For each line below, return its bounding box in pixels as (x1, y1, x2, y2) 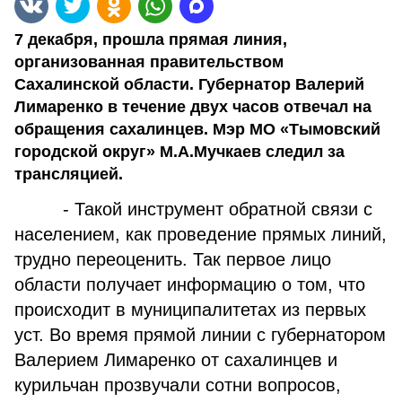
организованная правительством (14, 53, 284, 71)
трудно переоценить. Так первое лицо (14, 249, 331, 269)
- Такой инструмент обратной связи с (14, 199, 372, 219)
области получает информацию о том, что (14, 275, 365, 294)
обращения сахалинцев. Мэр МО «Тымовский (14, 120, 380, 138)
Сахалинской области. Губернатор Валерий (14, 75, 364, 93)
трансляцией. (14, 165, 123, 183)
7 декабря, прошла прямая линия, (14, 31, 287, 48)
